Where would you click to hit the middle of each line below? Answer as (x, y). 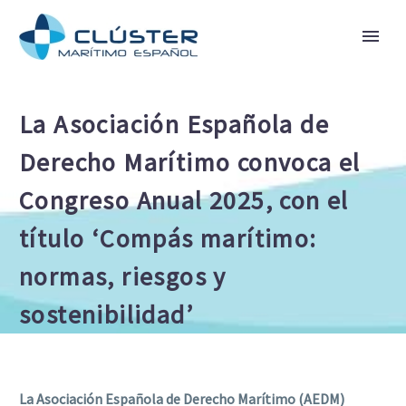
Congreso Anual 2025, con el (184, 200)
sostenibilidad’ (106, 314)
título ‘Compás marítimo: (168, 238)
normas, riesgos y (123, 276)
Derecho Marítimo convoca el (190, 162)
